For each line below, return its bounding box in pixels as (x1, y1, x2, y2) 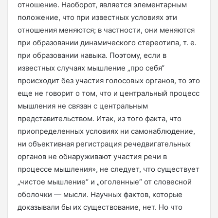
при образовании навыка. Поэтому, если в (18, 51, 166, 60)
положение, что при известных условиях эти (18, 13, 177, 22)
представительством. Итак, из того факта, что (18, 114, 182, 123)
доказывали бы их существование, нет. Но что (18, 202, 182, 212)
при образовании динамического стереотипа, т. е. (18, 38, 197, 47)
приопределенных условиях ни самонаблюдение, (18, 127, 195, 136)
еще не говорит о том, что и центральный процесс (18, 89, 200, 98)
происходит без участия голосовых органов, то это (18, 76, 200, 85)
